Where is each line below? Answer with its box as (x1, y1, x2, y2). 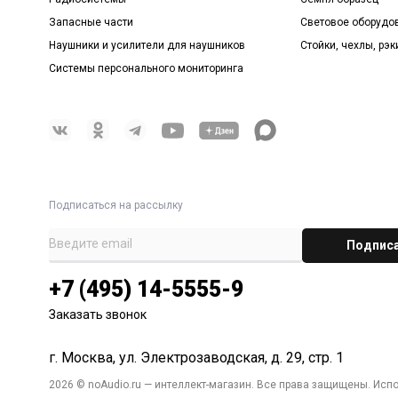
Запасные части (49, 15, 134, 28)
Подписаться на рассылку (49, 199, 184, 212)
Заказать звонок (49, 306, 147, 322)
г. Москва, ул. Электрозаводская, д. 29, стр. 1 (49, 348, 345, 366)
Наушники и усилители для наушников (49, 38, 246, 52)
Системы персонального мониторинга (49, 61, 244, 75)
